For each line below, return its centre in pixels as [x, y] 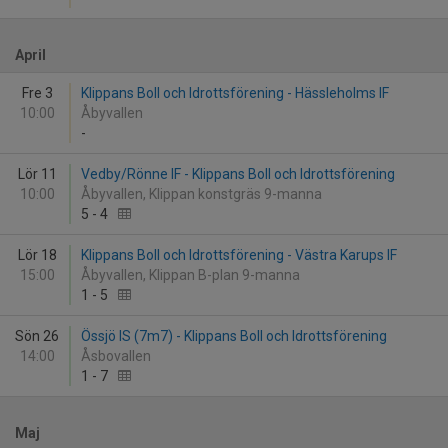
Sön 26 [37, 336]
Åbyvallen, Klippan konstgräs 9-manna [203, 194]
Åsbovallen [119, 356]
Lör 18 [37, 255]
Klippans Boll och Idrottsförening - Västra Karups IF [239, 255]
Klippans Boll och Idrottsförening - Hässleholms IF [235, 93]
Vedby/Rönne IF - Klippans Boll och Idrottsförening [238, 174]
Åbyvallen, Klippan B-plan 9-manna [192, 275]
